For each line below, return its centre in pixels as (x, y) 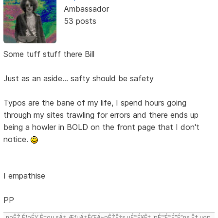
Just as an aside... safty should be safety (79, 79)
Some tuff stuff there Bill (49, 54)
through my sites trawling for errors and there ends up (101, 115)
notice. (17, 139)
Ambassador (86, 9)
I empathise (25, 176)
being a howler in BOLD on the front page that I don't (102, 127)
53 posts (80, 21)
